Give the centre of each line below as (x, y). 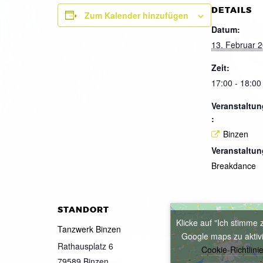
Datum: (226, 29)
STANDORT (83, 210)
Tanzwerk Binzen (89, 229)
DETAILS (232, 10)
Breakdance (234, 166)
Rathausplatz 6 (85, 246)
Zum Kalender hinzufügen (136, 15)
